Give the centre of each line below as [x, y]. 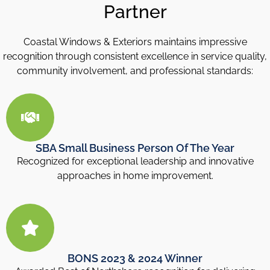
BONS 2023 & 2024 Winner [135, 259]
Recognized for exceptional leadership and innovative [135, 161]
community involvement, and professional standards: [135, 71]
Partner [135, 12]
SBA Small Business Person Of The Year [135, 148]
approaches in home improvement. [135, 175]
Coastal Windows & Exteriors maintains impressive [135, 42]
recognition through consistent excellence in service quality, [135, 57]
